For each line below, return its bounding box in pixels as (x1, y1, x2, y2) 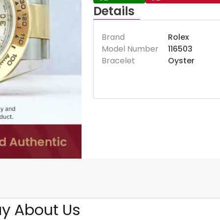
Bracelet (101, 55, 135, 66)
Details (93, 3, 135, 19)
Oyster (167, 55, 194, 66)
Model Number (101, 43, 159, 55)
